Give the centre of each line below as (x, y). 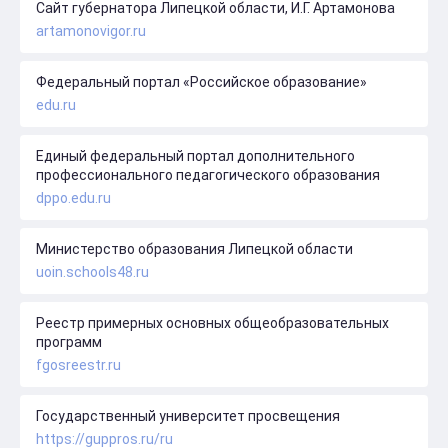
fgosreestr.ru (78, 364)
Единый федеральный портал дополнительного (195, 155)
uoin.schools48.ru (92, 271)
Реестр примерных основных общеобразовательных (212, 322)
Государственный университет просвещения (188, 415)
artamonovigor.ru (91, 30)
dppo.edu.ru (73, 197)
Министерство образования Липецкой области (194, 248)
